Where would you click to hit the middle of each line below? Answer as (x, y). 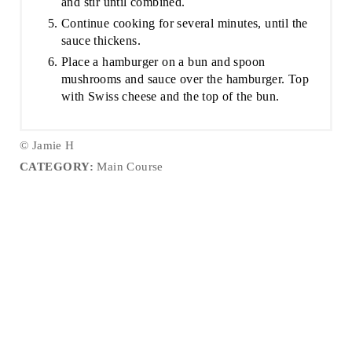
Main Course (128, 166)
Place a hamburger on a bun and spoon (163, 61)
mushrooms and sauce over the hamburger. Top (185, 79)
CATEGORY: (57, 166)
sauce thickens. (101, 40)
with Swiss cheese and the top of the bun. (170, 96)
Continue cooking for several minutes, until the (184, 23)
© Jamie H (47, 145)
